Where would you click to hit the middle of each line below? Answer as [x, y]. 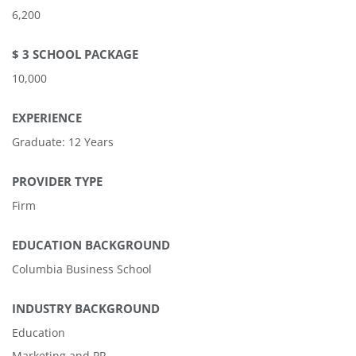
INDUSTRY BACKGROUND [86, 309]
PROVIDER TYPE [57, 182]
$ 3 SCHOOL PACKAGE [75, 54]
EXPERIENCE [47, 118]
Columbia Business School [82, 269]
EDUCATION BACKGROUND [91, 245]
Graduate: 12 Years [63, 142]
